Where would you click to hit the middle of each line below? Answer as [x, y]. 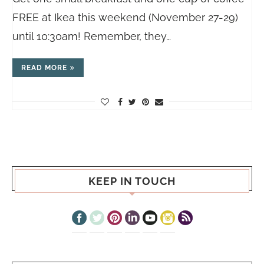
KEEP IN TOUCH [132, 181]
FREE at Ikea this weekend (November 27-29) [125, 17]
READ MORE [44, 68]
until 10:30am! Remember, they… [92, 36]
